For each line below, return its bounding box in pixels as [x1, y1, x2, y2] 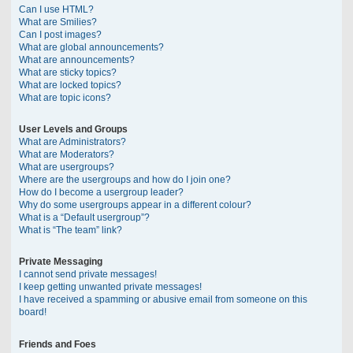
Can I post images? [19, 29, 102, 41]
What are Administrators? [19, 136, 126, 148]
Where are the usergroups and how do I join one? [19, 174, 231, 186]
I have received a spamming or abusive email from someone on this [19, 294, 307, 306]
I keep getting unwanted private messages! [19, 281, 202, 293]
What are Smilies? [19, 17, 97, 28]
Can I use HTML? [19, 4, 94, 16]
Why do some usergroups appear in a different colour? [19, 199, 251, 211]
